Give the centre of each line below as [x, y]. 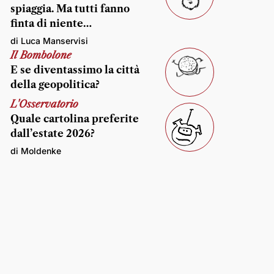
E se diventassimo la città [75, 70]
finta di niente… [51, 23]
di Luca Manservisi [49, 41]
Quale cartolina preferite [75, 119]
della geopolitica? [55, 84]
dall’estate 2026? [53, 133]
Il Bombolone [41, 55]
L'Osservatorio [44, 104]
